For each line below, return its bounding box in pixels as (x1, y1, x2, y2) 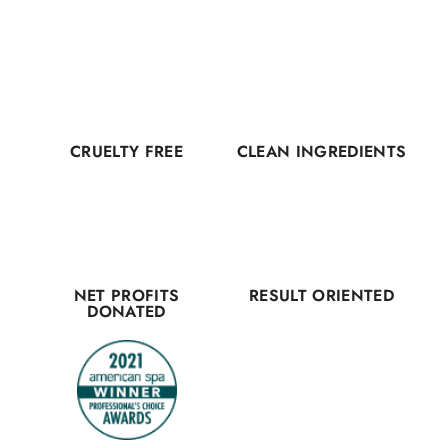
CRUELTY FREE (69, 140, 184, 163)
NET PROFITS (73, 284, 180, 307)
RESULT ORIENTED (248, 284, 395, 307)
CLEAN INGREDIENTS (236, 140, 407, 163)
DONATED (87, 300, 166, 323)
